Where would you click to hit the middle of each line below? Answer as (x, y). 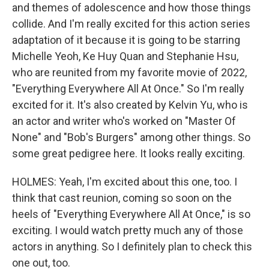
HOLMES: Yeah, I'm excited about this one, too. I (125, 182)
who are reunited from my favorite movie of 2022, (129, 72)
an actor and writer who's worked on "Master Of (124, 121)
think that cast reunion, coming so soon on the (122, 198)
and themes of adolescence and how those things (131, 8)
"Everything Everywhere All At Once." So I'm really (128, 89)
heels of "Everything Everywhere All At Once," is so (131, 214)
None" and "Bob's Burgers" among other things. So (131, 137)
